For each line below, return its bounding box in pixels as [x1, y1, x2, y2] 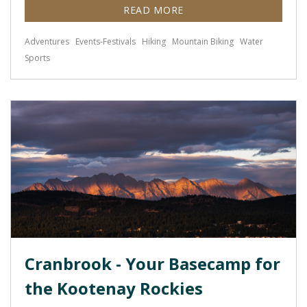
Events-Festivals [75, 36, 136, 47]
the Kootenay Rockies [25, 277, 203, 299]
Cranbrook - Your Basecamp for [25, 252, 280, 275]
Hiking [142, 36, 166, 47]
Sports [25, 52, 50, 64]
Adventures [25, 36, 69, 47]
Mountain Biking [172, 36, 234, 47]
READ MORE [123, 3, 184, 16]
